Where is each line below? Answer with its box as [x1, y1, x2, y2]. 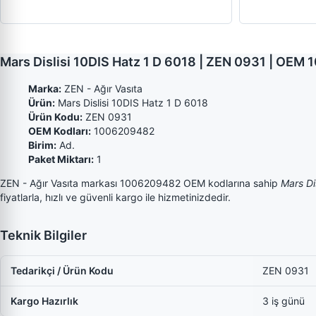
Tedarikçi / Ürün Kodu [11, 265, 114, 276]
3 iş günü [262, 295, 305, 307]
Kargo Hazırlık [11, 295, 78, 307]
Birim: [28, 139, 56, 151]
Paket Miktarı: [28, 153, 94, 165]
